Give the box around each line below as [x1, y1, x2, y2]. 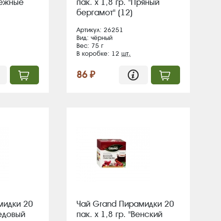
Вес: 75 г [76, 42, 104, 49]
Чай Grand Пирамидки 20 [76, 199, 174, 209]
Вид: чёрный [76, 34, 112, 41]
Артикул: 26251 [76, 26, 123, 34]
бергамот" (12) [76, 7, 133, 17]
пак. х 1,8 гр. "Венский [76, 209, 162, 219]
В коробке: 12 [76, 50, 121, 57]
